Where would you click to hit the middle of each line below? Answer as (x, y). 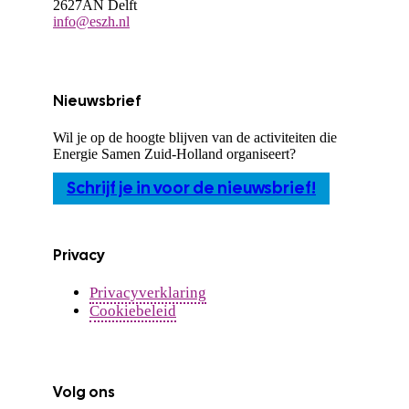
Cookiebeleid (133, 310)
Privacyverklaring (148, 292)
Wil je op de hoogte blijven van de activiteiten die (195, 138)
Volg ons (84, 393)
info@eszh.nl (91, 21)
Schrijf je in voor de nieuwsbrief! (191, 188)
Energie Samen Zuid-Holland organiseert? (174, 154)
